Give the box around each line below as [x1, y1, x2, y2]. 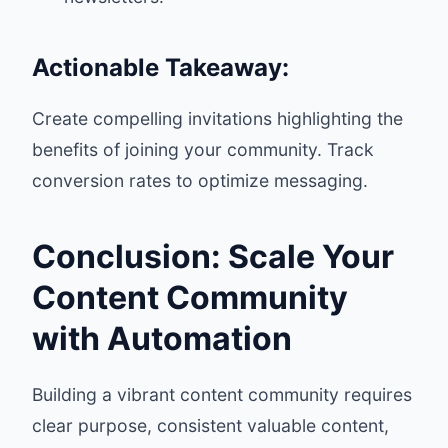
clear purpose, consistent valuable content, [32, 415, 389, 436]
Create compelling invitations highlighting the [32, 108, 403, 129]
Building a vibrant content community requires [32, 384, 412, 405]
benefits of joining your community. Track [32, 139, 374, 160]
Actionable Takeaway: [32, 53, 289, 82]
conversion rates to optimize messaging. [32, 170, 368, 191]
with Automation [32, 319, 292, 358]
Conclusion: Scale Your [32, 237, 394, 276]
